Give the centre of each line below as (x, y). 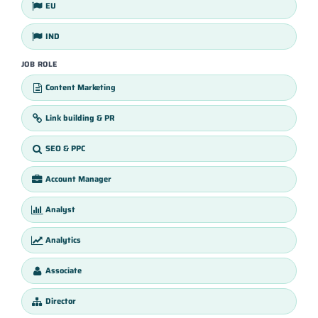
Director (60, 301)
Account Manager (78, 179)
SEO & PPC (65, 149)
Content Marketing (80, 88)
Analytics (63, 240)
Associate (63, 271)
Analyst (60, 210)
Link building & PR (80, 118)
